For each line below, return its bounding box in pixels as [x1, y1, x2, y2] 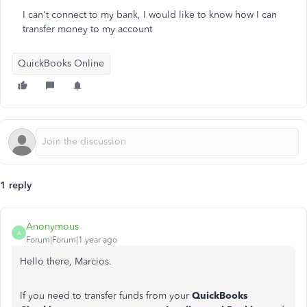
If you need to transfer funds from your [20, 290, 192, 302]
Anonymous [26, 221, 79, 232]
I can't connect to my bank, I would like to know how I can [23, 9, 277, 21]
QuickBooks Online [18, 58, 104, 69]
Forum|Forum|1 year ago [26, 235, 117, 245]
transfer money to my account [23, 23, 152, 35]
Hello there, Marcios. [20, 256, 112, 267]
